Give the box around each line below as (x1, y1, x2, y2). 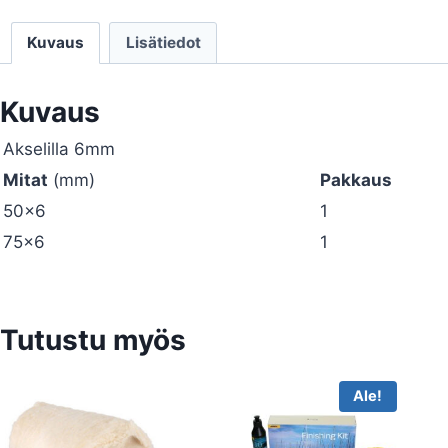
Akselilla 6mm (3, 139, 116, 160)
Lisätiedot (125, 33, 201, 53)
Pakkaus (320, 170, 393, 191)
